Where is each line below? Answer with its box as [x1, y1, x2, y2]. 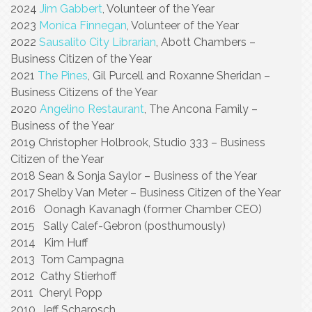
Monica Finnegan [39, 19, 127, 32]
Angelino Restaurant [40, 102, 144, 116]
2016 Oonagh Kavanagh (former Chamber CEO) [10, 203, 262, 216]
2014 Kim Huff [10, 236, 88, 249]
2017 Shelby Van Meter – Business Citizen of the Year [10, 186, 281, 199]
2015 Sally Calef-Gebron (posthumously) [10, 219, 226, 233]
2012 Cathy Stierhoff [10, 270, 116, 283]
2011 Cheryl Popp [10, 286, 102, 299]
